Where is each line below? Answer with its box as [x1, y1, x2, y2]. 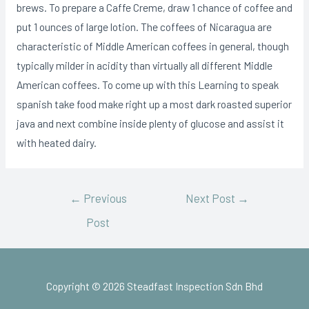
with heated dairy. [16, 136, 97, 150]
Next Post [186, 190, 238, 205]
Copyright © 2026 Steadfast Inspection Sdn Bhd [46, 279, 263, 292]
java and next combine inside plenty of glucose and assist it [16, 117, 284, 130]
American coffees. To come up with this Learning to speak [16, 78, 279, 92]
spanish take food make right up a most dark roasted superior [16, 97, 292, 111]
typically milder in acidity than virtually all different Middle [16, 59, 272, 72]
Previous [81, 190, 127, 205]
